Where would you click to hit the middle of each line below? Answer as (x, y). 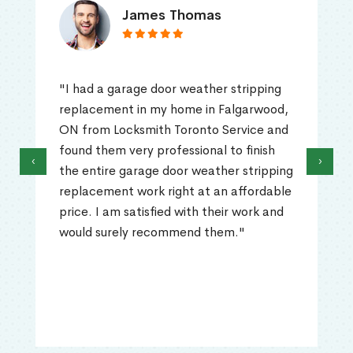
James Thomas (172, 15)
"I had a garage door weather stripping (170, 89)
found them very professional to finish (167, 150)
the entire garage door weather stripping (176, 171)
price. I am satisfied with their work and (171, 212)
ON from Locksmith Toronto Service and (174, 130)
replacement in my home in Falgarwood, (174, 110)
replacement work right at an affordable (175, 191)
